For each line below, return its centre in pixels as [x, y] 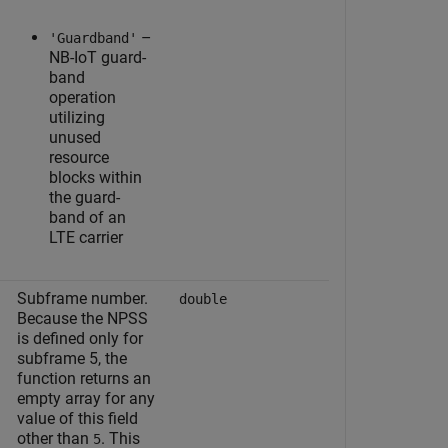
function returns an [84, 378]
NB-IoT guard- [97, 57]
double [203, 299]
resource [79, 157]
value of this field [77, 418]
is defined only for [80, 338]
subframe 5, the [72, 358]
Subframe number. [82, 298]
